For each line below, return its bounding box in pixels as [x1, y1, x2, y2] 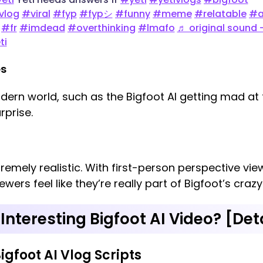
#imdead [19, 21, 65, 35]
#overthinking [67, 21, 136, 35]
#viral [21, 7, 50, 21]
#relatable [194, 7, 247, 21]
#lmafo [137, 21, 175, 35]
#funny [114, 7, 150, 21]
